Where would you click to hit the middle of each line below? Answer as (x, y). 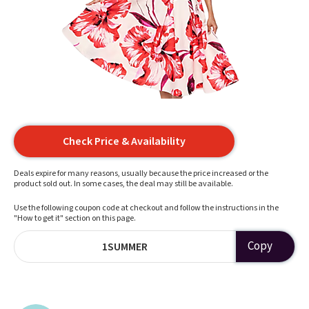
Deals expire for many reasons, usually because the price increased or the (141, 173)
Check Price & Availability (124, 141)
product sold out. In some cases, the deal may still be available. (123, 184)
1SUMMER (125, 247)
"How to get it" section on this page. (75, 218)
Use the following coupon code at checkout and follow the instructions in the (146, 208)
